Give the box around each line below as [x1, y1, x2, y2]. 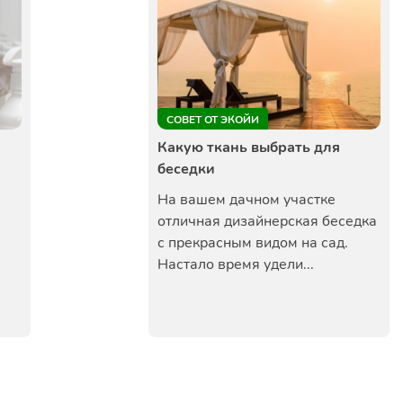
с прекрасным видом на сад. [157, 233, 348, 253]
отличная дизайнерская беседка [157, 211, 377, 231]
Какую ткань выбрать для [157, 138, 340, 157]
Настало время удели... [157, 255, 314, 274]
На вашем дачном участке [157, 190, 336, 210]
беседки [157, 159, 215, 179]
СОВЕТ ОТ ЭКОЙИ [166, 112, 259, 127]
